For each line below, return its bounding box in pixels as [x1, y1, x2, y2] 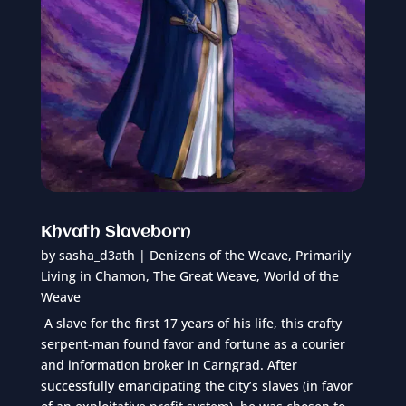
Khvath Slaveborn [40, 224, 191, 241]
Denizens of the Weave [149, 246, 288, 265]
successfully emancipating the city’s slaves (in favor [40, 377, 353, 395]
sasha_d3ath [58, 246, 135, 265]
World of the [263, 267, 339, 285]
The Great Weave [152, 267, 256, 285]
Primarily [295, 246, 351, 265]
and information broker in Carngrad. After [40, 356, 297, 374]
